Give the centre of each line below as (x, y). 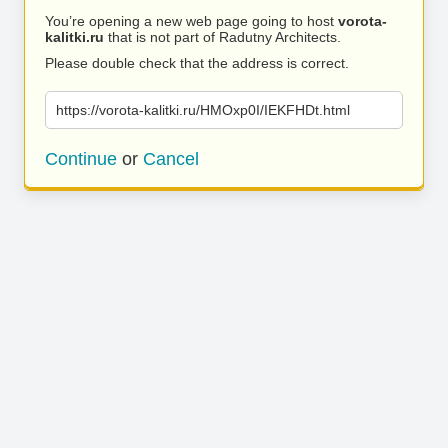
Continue (81, 159)
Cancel (171, 159)
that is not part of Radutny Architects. (222, 37)
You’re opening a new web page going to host (191, 21)
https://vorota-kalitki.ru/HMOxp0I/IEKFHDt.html (203, 110)
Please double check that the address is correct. (197, 63)
